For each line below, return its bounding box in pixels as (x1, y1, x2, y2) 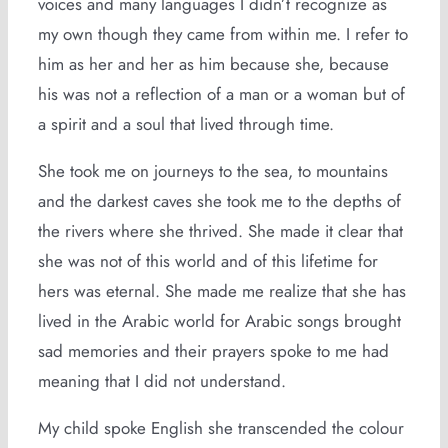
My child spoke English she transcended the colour (37, 416, 404, 440)
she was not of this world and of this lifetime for (37, 249, 378, 273)
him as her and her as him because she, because (37, 52, 389, 76)
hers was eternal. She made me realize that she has (37, 279, 406, 303)
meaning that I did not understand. (37, 369, 286, 393)
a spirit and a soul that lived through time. (37, 112, 334, 136)
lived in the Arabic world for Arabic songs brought (37, 309, 401, 333)
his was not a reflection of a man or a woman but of (37, 82, 405, 106)
